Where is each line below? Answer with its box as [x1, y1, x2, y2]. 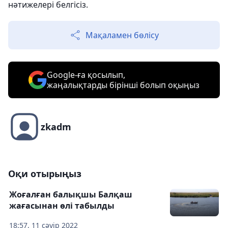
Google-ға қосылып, [47, 69, 125, 81]
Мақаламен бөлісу [85, 30, 159, 41]
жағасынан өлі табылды [9, 200, 115, 212]
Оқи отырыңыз [8, 167, 81, 180]
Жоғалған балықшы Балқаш [9, 189, 132, 201]
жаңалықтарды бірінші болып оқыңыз [47, 79, 199, 91]
